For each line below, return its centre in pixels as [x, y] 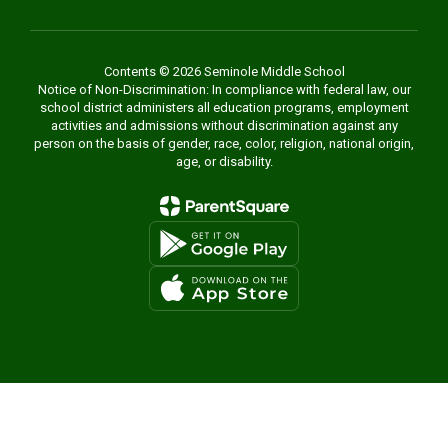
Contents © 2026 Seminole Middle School [224, 71]
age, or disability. [224, 161]
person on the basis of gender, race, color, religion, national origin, [224, 143]
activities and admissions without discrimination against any [224, 125]
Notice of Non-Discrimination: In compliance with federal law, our [224, 89]
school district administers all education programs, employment [224, 107]
